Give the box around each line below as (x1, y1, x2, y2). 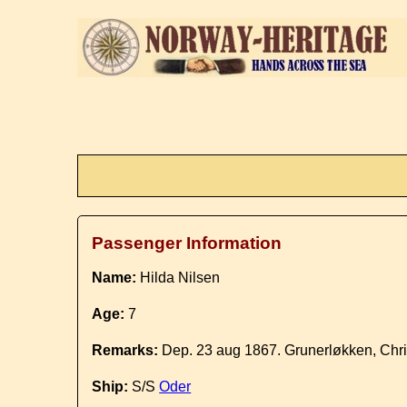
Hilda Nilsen (136, 270, 221, 285)
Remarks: (92, 342, 159, 358)
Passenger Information (92, 233, 283, 253)
